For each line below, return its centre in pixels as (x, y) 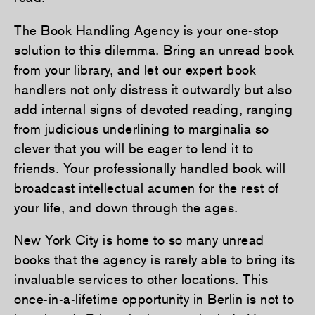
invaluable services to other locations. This (141, 279)
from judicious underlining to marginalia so (142, 128)
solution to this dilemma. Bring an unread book (154, 50)
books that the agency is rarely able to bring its (155, 260)
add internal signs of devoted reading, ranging (153, 109)
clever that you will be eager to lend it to (134, 148)
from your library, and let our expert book (135, 69)
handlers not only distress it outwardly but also (153, 89)
